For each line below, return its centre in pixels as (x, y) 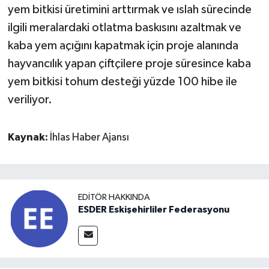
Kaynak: (29, 138)
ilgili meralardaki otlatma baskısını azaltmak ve (124, 28)
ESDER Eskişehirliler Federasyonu (154, 210)
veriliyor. (30, 100)
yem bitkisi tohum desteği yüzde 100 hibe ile (122, 82)
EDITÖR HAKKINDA (114, 198)
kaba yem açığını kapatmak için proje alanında (123, 46)
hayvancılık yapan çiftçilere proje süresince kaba (129, 64)
